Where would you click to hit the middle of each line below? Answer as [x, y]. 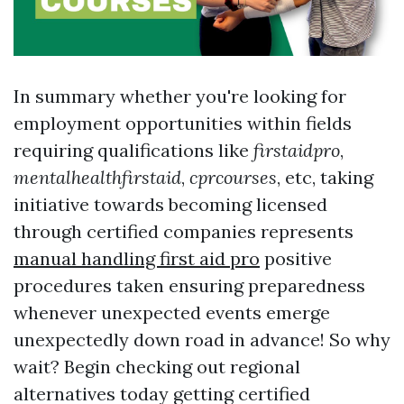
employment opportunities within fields [183, 124]
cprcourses [233, 178]
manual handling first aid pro [137, 259]
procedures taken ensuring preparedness [189, 286]
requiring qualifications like [133, 151]
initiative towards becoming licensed [170, 205]
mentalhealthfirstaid [97, 178]
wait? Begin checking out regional [157, 367]
